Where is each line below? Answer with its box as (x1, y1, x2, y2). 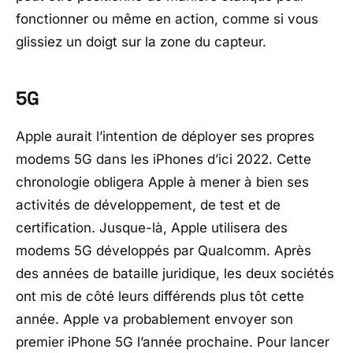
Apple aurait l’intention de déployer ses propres (16, 128, 314, 145)
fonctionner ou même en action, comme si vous (16, 11, 318, 28)
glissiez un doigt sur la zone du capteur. (16, 34, 266, 50)
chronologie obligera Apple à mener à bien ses (16, 174, 309, 191)
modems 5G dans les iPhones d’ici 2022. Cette (16, 151, 311, 168)
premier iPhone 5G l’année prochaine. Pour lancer (16, 334, 329, 351)
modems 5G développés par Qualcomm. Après (16, 243, 311, 259)
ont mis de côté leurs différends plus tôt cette (16, 288, 304, 305)
